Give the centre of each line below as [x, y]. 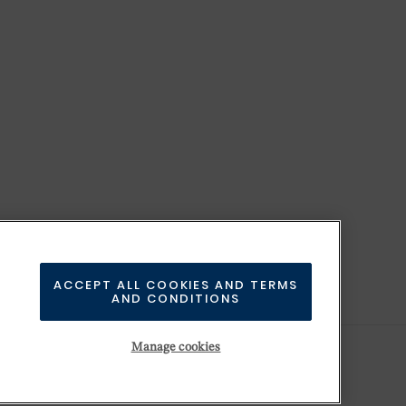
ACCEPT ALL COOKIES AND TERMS [176, 285]
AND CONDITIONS [176, 299]
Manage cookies [176, 347]
